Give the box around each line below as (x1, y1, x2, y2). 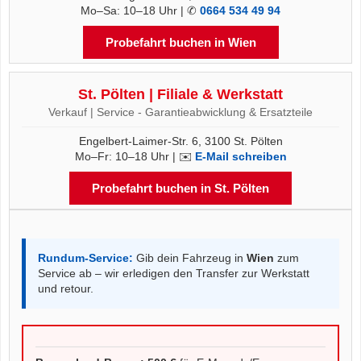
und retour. (38, 282, 93, 295)
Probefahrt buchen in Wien (105, 35, 256, 49)
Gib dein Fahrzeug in (133, 251, 247, 264)
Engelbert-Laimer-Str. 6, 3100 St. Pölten (78, 135, 283, 147)
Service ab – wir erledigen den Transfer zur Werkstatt (38, 267, 309, 280)
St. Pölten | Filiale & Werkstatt (78, 86, 283, 102)
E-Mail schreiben (194, 150, 287, 163)
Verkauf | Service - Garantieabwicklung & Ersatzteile (48, 106, 313, 118)
